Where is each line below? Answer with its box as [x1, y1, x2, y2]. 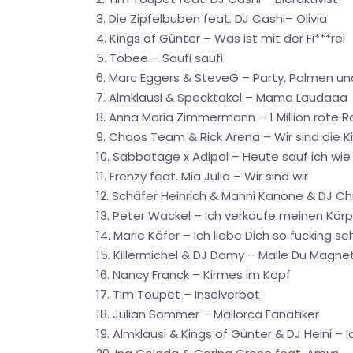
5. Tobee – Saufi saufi [96, 50, 223, 66]
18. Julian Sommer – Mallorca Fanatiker [96, 306, 319, 322]
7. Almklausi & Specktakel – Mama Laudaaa [96, 89, 347, 106]
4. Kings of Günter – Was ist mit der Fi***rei [96, 30, 345, 46]
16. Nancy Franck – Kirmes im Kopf [96, 266, 291, 283]
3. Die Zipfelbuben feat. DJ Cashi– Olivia [96, 10, 327, 27]
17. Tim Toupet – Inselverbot [96, 286, 260, 303]
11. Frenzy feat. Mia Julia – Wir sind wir [96, 168, 308, 184]
